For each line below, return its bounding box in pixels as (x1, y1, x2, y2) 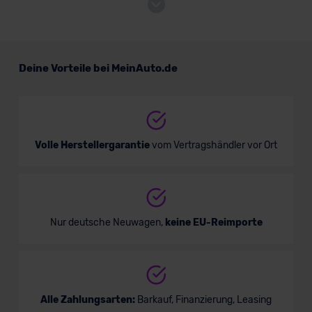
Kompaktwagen (62, 81, 123, 92)
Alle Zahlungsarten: (40, 294, 135, 306)
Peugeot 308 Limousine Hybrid (40, 44, 213, 58)
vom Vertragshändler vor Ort (150, 139, 277, 152)
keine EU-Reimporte (164, 217, 263, 229)
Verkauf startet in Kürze (40, 130, 156, 143)
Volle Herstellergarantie (35, 139, 150, 152)
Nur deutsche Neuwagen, (49, 217, 165, 229)
